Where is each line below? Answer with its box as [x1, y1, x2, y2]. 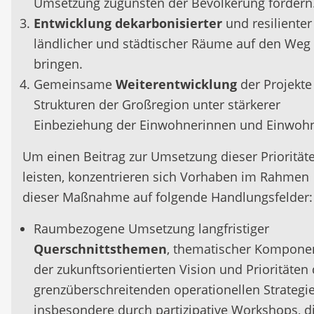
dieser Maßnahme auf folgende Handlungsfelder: [22, 189, 313, 205]
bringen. [34, 55, 83, 72]
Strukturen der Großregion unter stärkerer [34, 96, 280, 113]
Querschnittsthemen [34, 240, 167, 257]
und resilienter [222, 15, 312, 32]
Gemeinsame [34, 76, 116, 93]
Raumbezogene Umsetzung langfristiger [34, 220, 269, 237]
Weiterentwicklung [116, 76, 237, 93]
